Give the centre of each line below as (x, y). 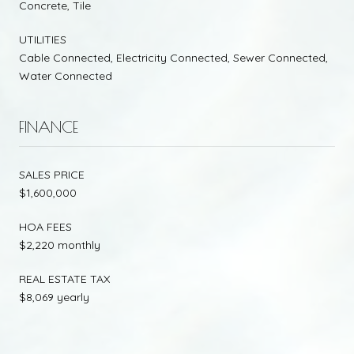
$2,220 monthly (60, 245)
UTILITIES (43, 40)
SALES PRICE (52, 175)
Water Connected (66, 76)
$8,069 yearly (54, 298)
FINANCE (49, 127)
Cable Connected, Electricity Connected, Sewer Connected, (173, 58)
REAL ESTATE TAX (64, 279)
